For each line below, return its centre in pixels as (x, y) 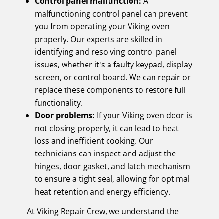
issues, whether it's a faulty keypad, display (113, 64)
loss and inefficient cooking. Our (94, 141)
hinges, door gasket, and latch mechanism (112, 166)
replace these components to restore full (110, 90)
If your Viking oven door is (143, 115)
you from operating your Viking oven (102, 26)
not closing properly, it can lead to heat (107, 128)
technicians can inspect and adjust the (105, 153)
